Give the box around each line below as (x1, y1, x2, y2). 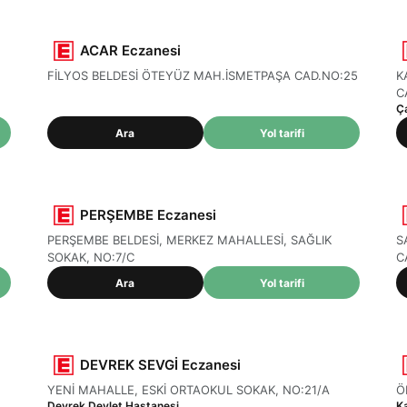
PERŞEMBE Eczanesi (79, 206, 216, 223)
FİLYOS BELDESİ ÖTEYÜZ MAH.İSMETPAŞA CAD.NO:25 (46, 68, 358, 83)
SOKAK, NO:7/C (46, 250, 134, 264)
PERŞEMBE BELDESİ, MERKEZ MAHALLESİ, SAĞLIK (46, 233, 332, 247)
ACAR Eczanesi (79, 42, 181, 59)
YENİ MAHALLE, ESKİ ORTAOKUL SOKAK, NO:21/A (46, 382, 330, 397)
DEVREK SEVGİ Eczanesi (79, 356, 241, 373)
